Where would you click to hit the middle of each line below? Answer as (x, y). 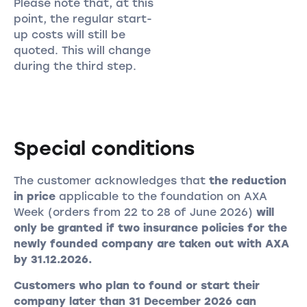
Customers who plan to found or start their (136, 286)
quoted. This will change (82, 50)
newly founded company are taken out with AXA (151, 243)
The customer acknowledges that (111, 180)
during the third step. (75, 66)
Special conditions (104, 148)
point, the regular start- (83, 19)
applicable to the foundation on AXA (161, 196)
